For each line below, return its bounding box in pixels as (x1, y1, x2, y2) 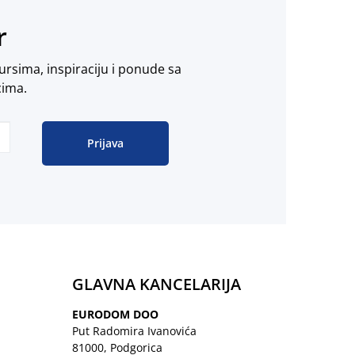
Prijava (87, 136, 124, 151)
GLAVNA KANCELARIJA (72, 273, 241, 295)
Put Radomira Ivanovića (72, 323, 197, 338)
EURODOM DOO (72, 306, 158, 322)
